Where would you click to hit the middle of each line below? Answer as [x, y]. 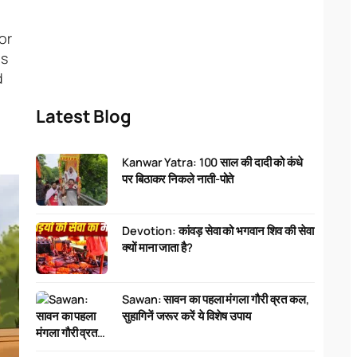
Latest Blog [84, 116]
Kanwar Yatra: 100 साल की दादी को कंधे [212, 162]
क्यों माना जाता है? [157, 247]
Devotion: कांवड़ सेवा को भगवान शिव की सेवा [218, 230]
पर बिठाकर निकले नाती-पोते [178, 178]
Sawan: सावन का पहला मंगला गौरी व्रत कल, [216, 299]
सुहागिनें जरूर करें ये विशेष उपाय [186, 316]
